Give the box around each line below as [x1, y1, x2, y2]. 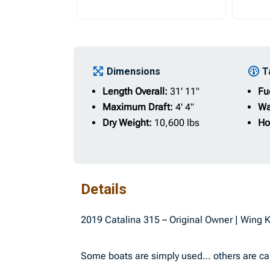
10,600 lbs [154, 117, 200, 128]
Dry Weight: [102, 117, 155, 128]
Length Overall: [102, 86, 171, 97]
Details [81, 181, 127, 198]
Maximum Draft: [102, 101, 176, 113]
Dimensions [107, 66, 161, 77]
